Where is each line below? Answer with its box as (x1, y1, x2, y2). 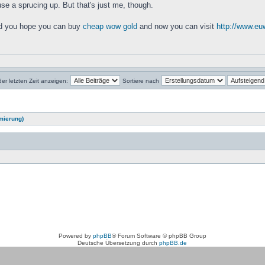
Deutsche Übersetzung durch (77, 240, 160, 246)
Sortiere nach (122, 77, 159, 84)
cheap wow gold (82, 22, 137, 31)
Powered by (58, 232, 93, 239)
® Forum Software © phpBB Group (111, 232, 206, 239)
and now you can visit (137, 22, 216, 31)
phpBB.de (159, 240, 188, 246)
